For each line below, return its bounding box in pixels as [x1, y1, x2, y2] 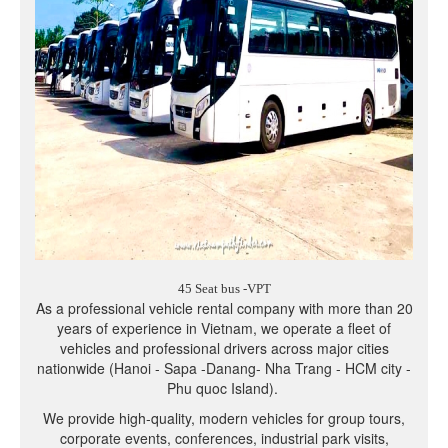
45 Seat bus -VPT [177, 281, 271, 297]
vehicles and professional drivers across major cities [59, 338, 389, 359]
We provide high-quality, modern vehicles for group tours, [43, 408, 405, 429]
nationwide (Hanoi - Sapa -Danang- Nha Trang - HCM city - [37, 358, 411, 379]
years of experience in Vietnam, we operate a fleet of [57, 318, 391, 339]
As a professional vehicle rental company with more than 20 [35, 298, 413, 319]
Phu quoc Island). [166, 378, 282, 399]
